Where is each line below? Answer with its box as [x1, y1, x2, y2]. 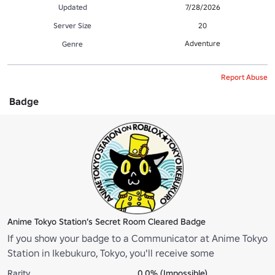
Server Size [53, 20, 91, 30]
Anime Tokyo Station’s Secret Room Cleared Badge [7, 215, 206, 227]
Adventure [185, 38, 220, 48]
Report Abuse [221, 72, 268, 82]
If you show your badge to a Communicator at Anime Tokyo [7, 231, 268, 244]
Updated [58, 2, 87, 12]
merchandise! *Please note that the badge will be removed [7, 261, 266, 274]
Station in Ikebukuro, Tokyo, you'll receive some [7, 246, 214, 259]
